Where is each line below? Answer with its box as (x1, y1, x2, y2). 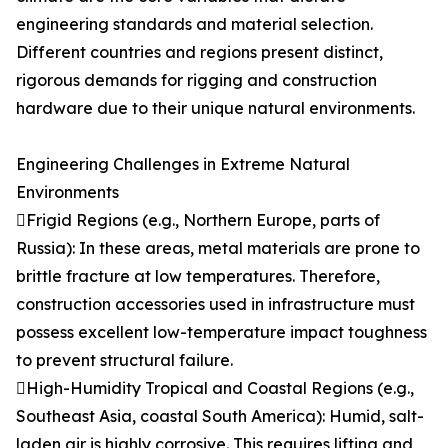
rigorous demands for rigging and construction (16, 70, 377, 90)
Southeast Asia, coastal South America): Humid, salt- (16, 406, 424, 426)
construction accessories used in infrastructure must (16, 294, 415, 314)
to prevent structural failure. (16, 350, 233, 370)
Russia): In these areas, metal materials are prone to (16, 238, 420, 258)
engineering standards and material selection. (16, 14, 373, 34)
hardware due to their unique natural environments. (16, 98, 415, 118)
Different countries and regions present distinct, (16, 42, 383, 62)
